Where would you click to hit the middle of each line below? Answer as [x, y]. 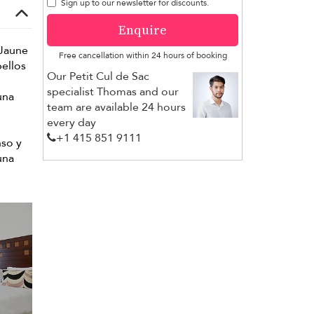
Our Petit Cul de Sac [98, 76]
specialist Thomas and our [113, 91]
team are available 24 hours [116, 107]
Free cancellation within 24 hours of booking [143, 55]
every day [71, 122]
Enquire [143, 29]
